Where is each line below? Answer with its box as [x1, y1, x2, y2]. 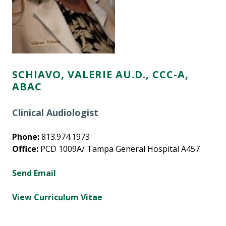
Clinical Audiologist [12, 106, 98, 119]
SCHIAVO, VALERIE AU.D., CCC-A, [12, 68, 189, 82]
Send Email [12, 167, 56, 179]
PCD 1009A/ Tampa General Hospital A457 [38, 143, 200, 155]
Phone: [12, 131, 39, 143]
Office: [12, 143, 38, 155]
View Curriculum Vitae [12, 192, 102, 203]
